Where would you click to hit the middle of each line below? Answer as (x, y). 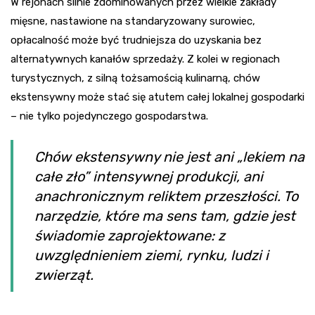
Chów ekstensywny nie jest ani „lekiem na (169, 157)
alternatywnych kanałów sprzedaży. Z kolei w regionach (145, 59)
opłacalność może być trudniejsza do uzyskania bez (136, 40)
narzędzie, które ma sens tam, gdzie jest (165, 216)
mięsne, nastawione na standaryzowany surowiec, (133, 21)
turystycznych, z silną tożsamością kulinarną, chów (135, 78)
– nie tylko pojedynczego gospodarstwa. (109, 116)
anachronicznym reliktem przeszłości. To (166, 197)
